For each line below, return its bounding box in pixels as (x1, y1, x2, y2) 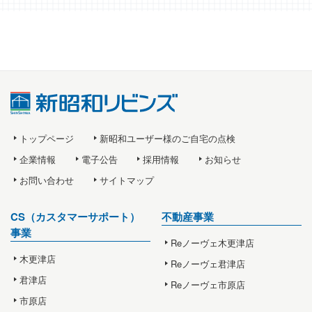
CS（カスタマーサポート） (10, 208, 140, 224)
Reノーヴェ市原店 (171, 277, 246, 291)
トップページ (19, 131, 75, 145)
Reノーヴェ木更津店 (171, 235, 255, 249)
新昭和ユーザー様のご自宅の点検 (99, 131, 235, 145)
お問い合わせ (19, 173, 75, 187)
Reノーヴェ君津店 (171, 256, 246, 270)
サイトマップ (99, 173, 154, 187)
